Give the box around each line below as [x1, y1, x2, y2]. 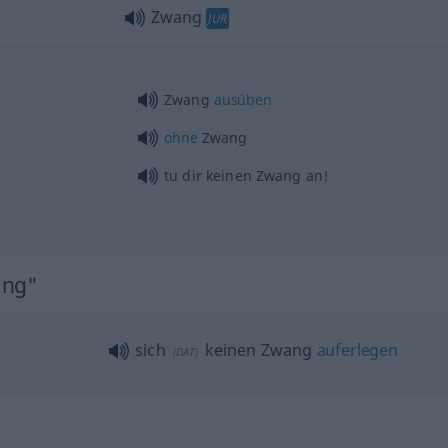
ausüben [213, 89, 272, 109]
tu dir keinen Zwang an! [163, 165, 329, 185]
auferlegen [316, 338, 398, 361]
